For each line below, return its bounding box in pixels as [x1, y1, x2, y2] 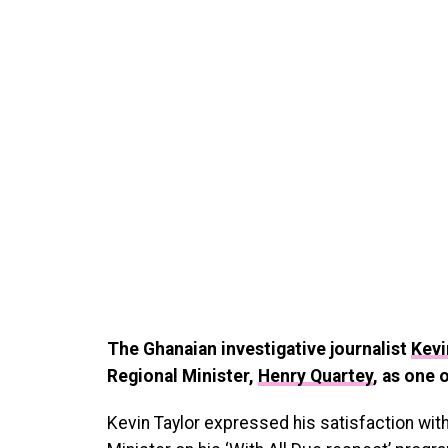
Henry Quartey [258, 365, 373, 386]
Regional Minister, [107, 365, 258, 386]
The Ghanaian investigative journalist [107, 338, 411, 359]
